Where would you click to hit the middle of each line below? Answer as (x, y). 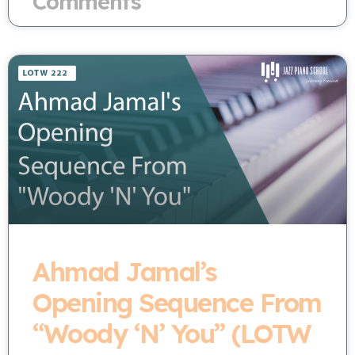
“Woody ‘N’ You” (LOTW (172, 333)
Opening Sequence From (177, 302)
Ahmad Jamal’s (125, 271)
